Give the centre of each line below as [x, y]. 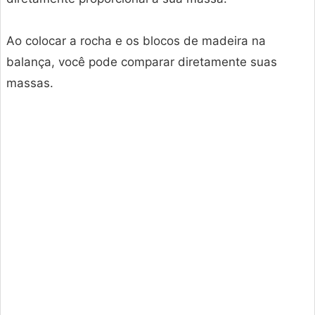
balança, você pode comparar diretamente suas [142, 62]
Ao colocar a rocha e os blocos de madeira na [136, 41]
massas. [30, 83]
